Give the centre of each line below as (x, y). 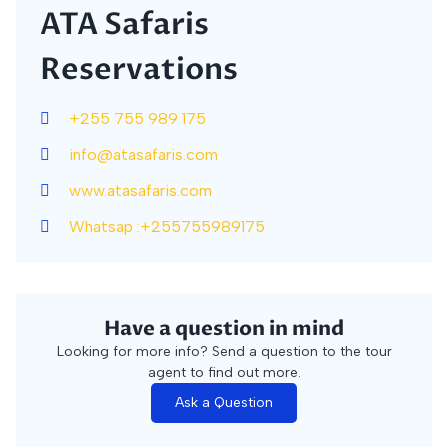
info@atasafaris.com (143, 154)
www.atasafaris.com (140, 190)
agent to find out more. (224, 372)
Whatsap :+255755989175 (167, 226)
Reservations (139, 69)
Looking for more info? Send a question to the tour (224, 351)
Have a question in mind (224, 328)
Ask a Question (224, 402)
